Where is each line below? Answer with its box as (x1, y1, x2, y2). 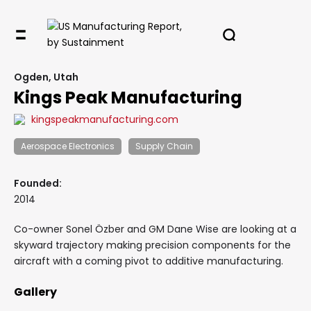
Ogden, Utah (14, 70, 78, 84)
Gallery (14, 284, 57, 300)
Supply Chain (135, 140, 193, 152)
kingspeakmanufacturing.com (31, 112, 178, 126)
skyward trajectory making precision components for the (14, 238, 291, 252)
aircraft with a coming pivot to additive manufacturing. (14, 254, 283, 268)
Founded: (14, 176, 62, 190)
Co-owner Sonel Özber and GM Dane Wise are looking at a (14, 222, 296, 236)
